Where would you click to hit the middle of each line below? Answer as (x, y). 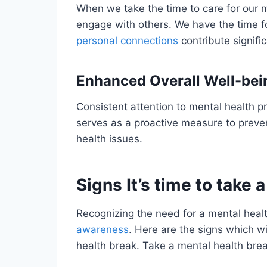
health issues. (109, 139)
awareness (103, 229)
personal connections (127, 40)
